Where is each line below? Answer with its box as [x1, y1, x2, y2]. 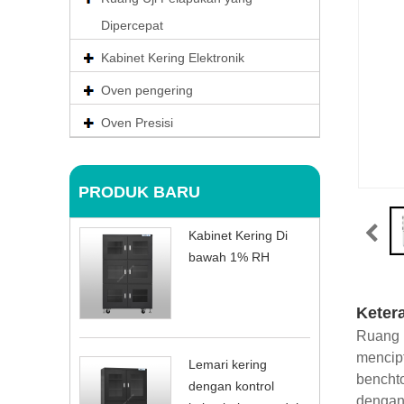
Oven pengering [101, 83, 193, 97]
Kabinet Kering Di [188, 228, 288, 243]
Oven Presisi [101, 115, 173, 130]
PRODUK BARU [78, 183, 200, 201]
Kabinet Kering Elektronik [101, 50, 244, 65]
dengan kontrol [188, 379, 274, 393]
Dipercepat [101, 18, 163, 32]
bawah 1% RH [188, 250, 270, 264]
